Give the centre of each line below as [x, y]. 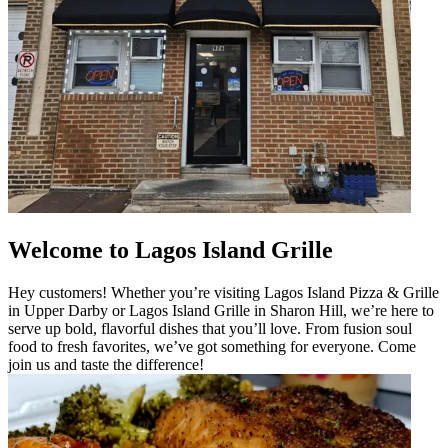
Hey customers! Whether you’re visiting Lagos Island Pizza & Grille [223, 292]
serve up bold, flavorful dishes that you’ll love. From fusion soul [210, 328]
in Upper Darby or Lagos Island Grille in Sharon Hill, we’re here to [221, 310]
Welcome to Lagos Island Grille [170, 249]
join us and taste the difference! [106, 364]
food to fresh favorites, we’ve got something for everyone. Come [212, 346]
